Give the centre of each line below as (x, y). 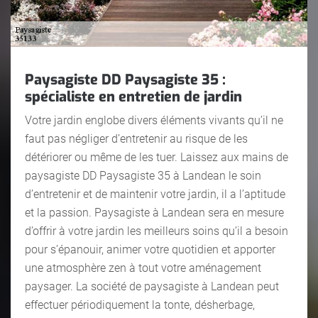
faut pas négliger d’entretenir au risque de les (136, 138)
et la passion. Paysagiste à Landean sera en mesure (154, 212)
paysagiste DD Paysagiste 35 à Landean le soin (143, 175)
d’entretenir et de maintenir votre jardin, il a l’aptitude (155, 194)
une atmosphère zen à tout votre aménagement (143, 268)
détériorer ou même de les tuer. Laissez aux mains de (157, 157)
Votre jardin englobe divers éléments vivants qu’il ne (154, 120)
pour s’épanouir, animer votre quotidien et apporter (150, 249)
